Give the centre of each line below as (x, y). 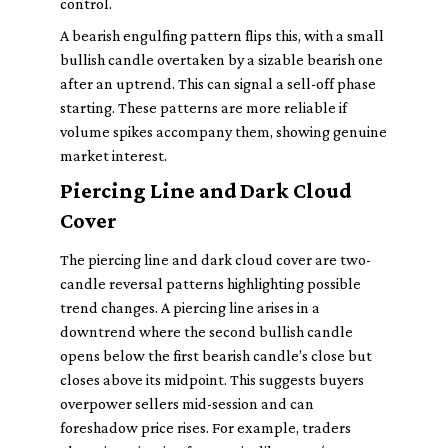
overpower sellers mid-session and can (187, 403)
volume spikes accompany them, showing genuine (223, 131)
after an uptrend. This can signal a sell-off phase (218, 83)
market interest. (113, 155)
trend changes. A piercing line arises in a (190, 307)
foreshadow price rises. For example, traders (205, 427)
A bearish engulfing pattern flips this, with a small (222, 35)
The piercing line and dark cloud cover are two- (215, 259)
